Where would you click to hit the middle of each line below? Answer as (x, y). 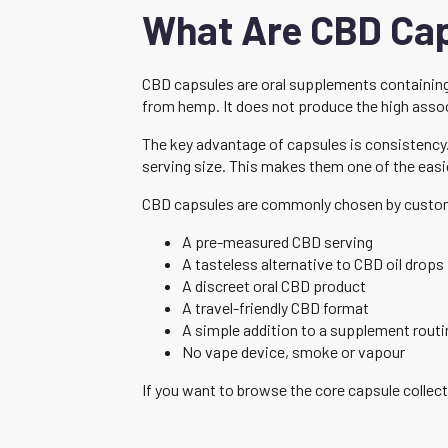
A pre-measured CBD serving (277, 241)
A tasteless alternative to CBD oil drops (313, 263)
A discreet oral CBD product (274, 285)
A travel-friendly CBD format (275, 307)
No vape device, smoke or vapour (293, 351)
